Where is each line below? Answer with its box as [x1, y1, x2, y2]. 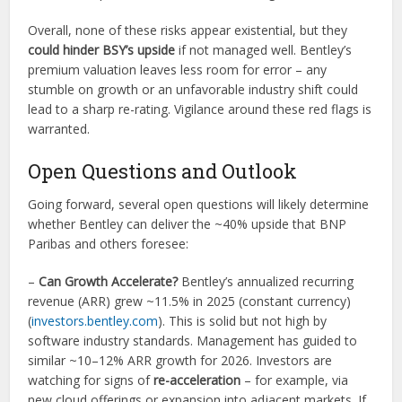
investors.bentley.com [31, 312, 159, 329]
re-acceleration [153, 371, 241, 389]
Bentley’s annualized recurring [178, 273, 354, 290]
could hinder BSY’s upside [28, 41, 176, 58]
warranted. [28, 120, 91, 137]
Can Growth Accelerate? [39, 273, 179, 290]
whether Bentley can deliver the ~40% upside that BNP [28, 215, 347, 232]
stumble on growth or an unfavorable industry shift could [28, 81, 359, 98]
